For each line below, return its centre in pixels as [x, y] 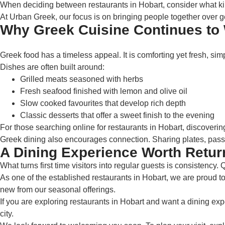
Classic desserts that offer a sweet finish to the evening [117, 115]
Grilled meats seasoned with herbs [82, 79]
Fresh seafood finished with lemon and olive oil [104, 91]
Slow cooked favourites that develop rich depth [103, 103]
